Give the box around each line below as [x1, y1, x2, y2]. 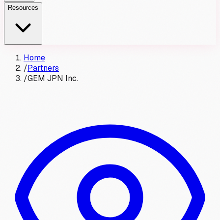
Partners [27, 63, 59, 73]
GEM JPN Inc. [27, 73, 78, 83]
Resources [8, 4, 38, 11]
